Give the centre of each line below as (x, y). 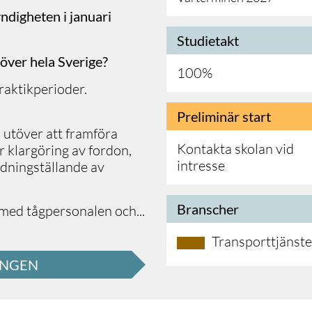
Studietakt (208, 41)
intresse (201, 166)
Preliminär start (224, 117)
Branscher (208, 209)
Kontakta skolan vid (235, 149)
